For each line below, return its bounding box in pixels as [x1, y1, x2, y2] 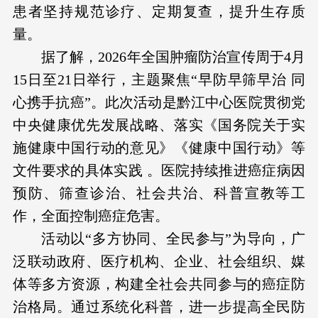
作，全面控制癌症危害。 [12, 208, 169, 224]
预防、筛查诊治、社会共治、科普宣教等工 [12, 185, 306, 202]
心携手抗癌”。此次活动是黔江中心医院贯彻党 [12, 94, 306, 111]
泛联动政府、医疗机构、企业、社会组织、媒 [12, 253, 306, 270]
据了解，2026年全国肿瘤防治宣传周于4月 [40, 49, 306, 65]
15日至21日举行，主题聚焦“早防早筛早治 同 [12, 72, 306, 88]
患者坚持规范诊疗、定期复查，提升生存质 [12, 4, 306, 20]
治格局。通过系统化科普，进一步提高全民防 [12, 299, 306, 315]
